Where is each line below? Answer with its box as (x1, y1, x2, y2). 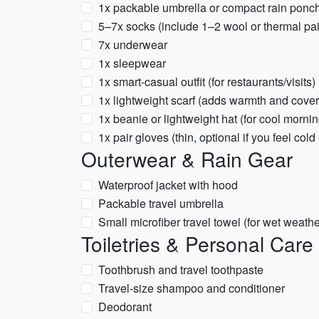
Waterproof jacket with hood (98, 177, 238, 193)
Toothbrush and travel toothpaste (98, 261, 263, 278)
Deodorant (98, 298, 152, 315)
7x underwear (98, 36, 167, 53)
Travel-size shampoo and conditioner (98, 280, 285, 296)
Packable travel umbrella (98, 195, 224, 211)
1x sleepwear (98, 55, 166, 71)
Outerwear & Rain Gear (81, 145, 293, 173)
